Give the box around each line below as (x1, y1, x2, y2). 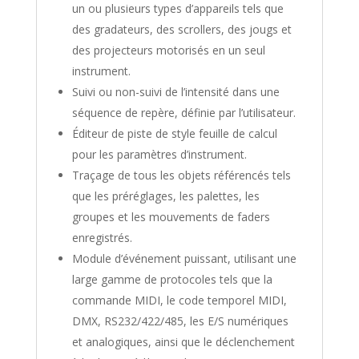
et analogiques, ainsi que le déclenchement (71, 333, 295, 349)
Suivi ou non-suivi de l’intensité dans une (71, 83, 280, 99)
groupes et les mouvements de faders (71, 208, 270, 224)
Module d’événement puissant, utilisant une (71, 250, 296, 266)
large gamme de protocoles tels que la (71, 271, 272, 287)
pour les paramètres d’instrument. (71, 146, 247, 162)
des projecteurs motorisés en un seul (71, 42, 265, 58)
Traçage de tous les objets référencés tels (71, 167, 291, 183)
